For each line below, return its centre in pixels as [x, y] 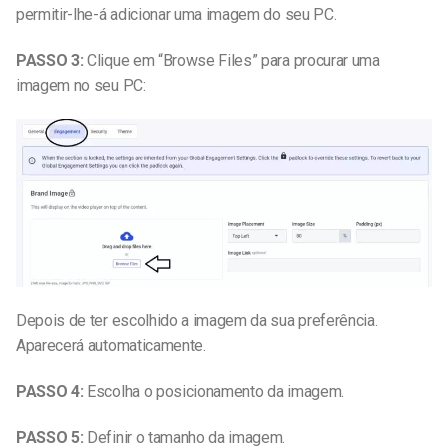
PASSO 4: [52, 391]
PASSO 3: [52, 60]
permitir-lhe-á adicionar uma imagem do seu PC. [176, 15]
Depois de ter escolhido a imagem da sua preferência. [197, 321]
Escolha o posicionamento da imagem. [215, 391]
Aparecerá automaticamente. [111, 346]
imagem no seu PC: [81, 85]
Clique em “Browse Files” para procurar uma [233, 60]
